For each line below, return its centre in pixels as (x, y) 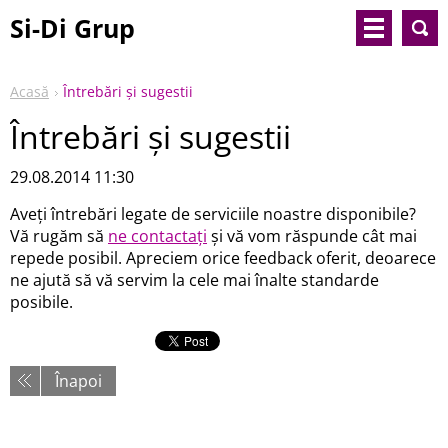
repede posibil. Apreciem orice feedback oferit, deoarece (223, 258)
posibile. (41, 302)
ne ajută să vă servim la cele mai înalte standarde (194, 280)
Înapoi (78, 381)
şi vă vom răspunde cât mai (312, 236)
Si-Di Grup (72, 28)
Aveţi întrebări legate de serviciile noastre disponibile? (213, 214)
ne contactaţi (157, 236)
